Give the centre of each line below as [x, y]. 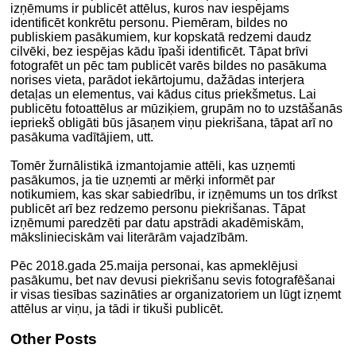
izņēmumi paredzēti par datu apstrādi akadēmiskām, [157, 222]
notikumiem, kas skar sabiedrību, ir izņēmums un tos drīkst [174, 194]
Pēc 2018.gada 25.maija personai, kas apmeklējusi [155, 265]
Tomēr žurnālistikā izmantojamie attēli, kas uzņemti [153, 165]
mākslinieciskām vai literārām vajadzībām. [130, 237]
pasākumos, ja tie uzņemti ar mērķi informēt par [143, 180]
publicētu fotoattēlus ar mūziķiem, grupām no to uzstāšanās [177, 108]
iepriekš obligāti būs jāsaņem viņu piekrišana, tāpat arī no [172, 122]
